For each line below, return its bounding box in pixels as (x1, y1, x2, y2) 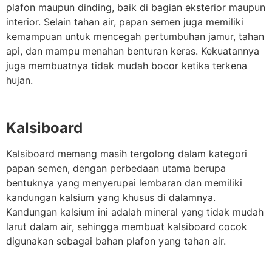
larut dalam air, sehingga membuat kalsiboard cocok (6, 220, 247, 233)
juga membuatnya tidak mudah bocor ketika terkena (6, 59, 247, 72)
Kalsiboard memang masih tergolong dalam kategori (6, 148, 247, 160)
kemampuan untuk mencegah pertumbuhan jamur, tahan (6, 30, 264, 43)
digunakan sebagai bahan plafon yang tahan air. (6, 235, 226, 248)
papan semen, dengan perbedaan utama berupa (6, 162, 226, 175)
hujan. (6, 74, 33, 87)
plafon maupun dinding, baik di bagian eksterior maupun (6, 1, 265, 14)
